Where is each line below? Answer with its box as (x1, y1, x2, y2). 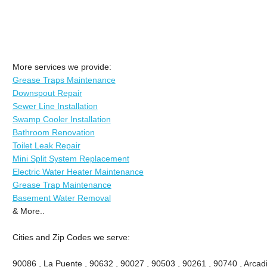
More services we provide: (12, 61, 111, 72)
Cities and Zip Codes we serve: (12, 232, 130, 242)
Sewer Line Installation (12, 101, 98, 111)
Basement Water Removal (12, 193, 111, 203)
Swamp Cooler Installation (12, 114, 111, 124)
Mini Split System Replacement (12, 153, 129, 163)
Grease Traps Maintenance (12, 74, 116, 85)
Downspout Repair (12, 88, 82, 98)
